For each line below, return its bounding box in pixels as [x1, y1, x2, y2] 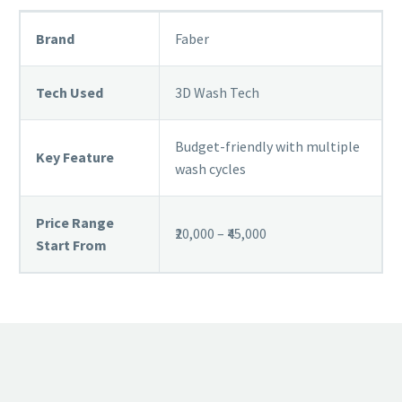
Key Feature [36, 147, 114, 166]
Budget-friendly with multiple [175, 136, 360, 155]
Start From [36, 235, 107, 254]
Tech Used [36, 83, 103, 101]
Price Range [36, 213, 114, 232]
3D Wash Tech [175, 83, 259, 101]
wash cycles [175, 159, 246, 178]
